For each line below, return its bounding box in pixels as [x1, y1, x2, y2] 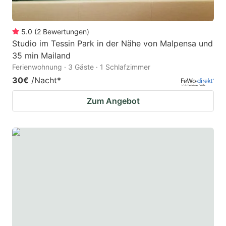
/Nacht [31, 75, 57, 86]
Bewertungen [43, 27, 87, 36]
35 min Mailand [12, 50, 71, 61]
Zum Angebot [86, 96, 140, 106]
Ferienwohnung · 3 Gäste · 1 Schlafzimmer [12, 63, 150, 72]
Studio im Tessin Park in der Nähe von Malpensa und [12, 38, 213, 49]
